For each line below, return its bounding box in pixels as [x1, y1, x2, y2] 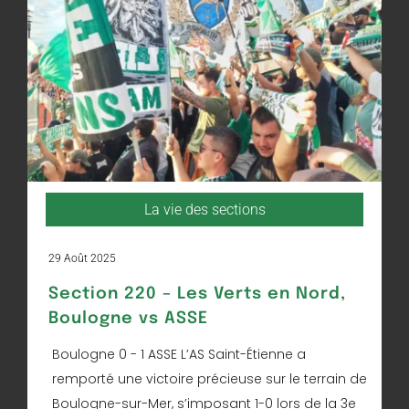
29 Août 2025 [48, 252, 116, 265]
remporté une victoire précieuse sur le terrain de [52, 370, 367, 388]
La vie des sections [143, 201, 266, 218]
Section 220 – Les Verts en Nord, [48, 286, 346, 302]
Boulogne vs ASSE [48, 310, 208, 327]
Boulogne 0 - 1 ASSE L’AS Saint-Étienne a [52, 345, 306, 363]
